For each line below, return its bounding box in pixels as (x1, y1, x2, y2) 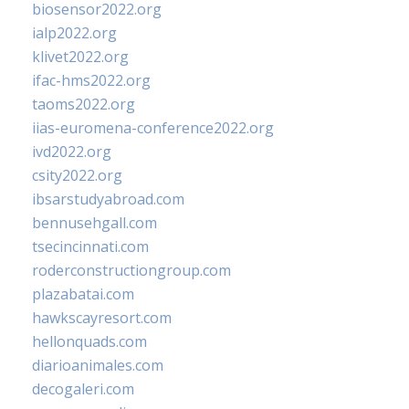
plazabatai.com (32, 284, 134, 305)
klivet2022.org (32, 47, 129, 68)
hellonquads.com (32, 331, 147, 352)
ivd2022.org (32, 142, 111, 163)
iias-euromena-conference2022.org (32, 118, 274, 139)
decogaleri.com (32, 379, 134, 400)
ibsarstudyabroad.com (32, 189, 184, 210)
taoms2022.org (32, 94, 135, 115)
